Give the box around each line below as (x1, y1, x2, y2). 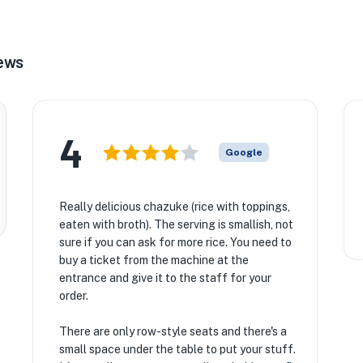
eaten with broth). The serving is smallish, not (58, 218, 293, 231)
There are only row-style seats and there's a (58, 325, 287, 338)
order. (58, 289, 88, 302)
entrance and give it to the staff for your (58, 271, 271, 284)
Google (224, 147, 263, 158)
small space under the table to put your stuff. (58, 343, 296, 356)
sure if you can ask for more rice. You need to (58, 236, 292, 249)
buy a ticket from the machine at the (58, 254, 249, 267)
